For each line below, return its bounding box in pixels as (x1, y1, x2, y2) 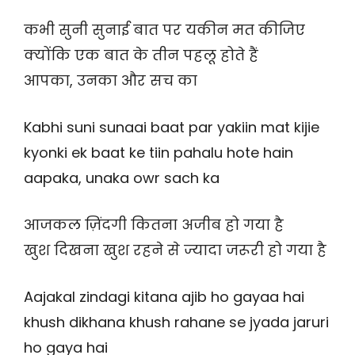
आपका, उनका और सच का (24, 71, 197, 91)
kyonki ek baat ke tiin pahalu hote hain (24, 143, 293, 163)
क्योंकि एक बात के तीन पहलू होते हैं (24, 45, 258, 66)
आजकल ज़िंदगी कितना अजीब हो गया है (24, 215, 284, 235)
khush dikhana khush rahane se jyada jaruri (24, 312, 329, 333)
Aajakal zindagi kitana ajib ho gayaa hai (24, 287, 304, 307)
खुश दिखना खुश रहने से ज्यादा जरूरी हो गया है (24, 240, 326, 261)
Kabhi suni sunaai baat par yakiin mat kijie (24, 117, 319, 138)
